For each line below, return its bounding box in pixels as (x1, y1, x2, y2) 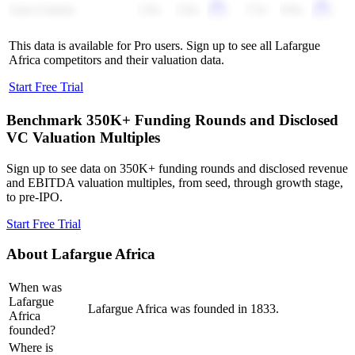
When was (9, 281, 62, 295)
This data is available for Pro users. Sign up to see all (9, 39, 275, 53)
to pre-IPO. (6, 189, 63, 204)
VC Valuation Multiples (6, 129, 160, 147)
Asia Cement (9, 5, 74, 19)
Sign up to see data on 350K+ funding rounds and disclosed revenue (6, 161, 348, 175)
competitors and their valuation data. (40, 53, 224, 67)
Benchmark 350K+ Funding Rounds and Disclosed (6, 112, 338, 129)
